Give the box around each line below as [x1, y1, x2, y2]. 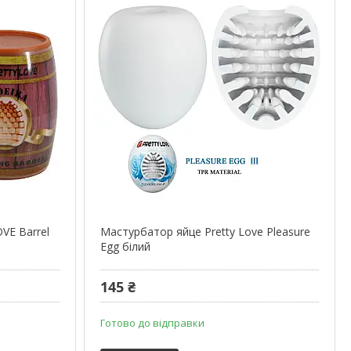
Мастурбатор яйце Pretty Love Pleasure [100, 223, 310, 239]
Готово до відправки [100, 315, 204, 330]
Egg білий [100, 238, 150, 254]
